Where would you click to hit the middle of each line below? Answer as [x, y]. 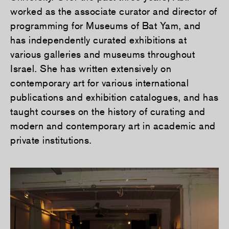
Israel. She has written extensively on [91, 69]
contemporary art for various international [99, 83]
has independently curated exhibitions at [98, 40]
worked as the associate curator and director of [114, 12]
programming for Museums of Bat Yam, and [106, 26]
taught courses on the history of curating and [108, 112]
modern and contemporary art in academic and [113, 126]
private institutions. [51, 140]
